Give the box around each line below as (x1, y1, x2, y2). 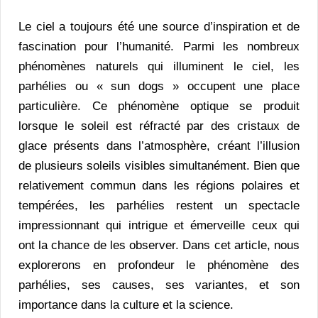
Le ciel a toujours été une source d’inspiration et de (18, 19, 300, 33)
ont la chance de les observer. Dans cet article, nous (18, 238, 300, 252)
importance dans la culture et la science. (18, 297, 234, 312)
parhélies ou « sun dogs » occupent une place (18, 79, 300, 93)
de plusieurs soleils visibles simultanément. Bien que (18, 158, 300, 172)
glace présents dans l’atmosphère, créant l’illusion (18, 138, 300, 153)
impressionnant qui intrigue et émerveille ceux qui (18, 218, 300, 232)
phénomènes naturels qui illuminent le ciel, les (18, 59, 300, 73)
